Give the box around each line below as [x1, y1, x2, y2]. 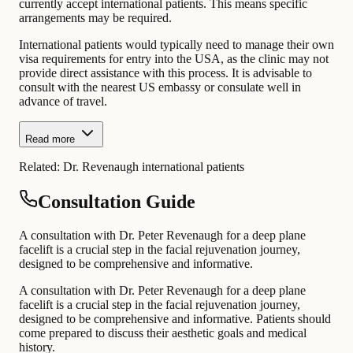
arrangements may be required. [19, 10, 172, 24]
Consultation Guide [38, 191, 195, 213]
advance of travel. [19, 94, 107, 108]
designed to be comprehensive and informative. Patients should [19, 312, 331, 326]
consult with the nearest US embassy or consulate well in [19, 80, 301, 94]
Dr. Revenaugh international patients [63, 159, 244, 173]
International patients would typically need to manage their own [19, 37, 334, 51]
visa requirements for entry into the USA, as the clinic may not [19, 51, 329, 65]
